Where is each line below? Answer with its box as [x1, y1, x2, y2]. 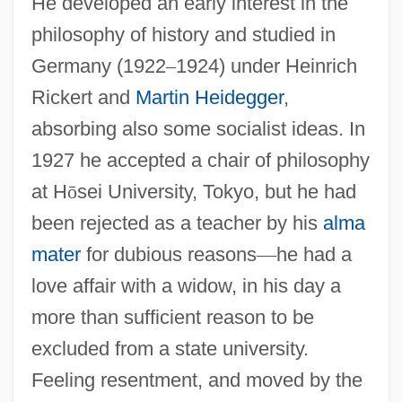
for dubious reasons [80, 242, 257, 266]
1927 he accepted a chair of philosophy [31, 148, 370, 171]
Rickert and [31, 85, 135, 109]
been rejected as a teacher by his [31, 211, 323, 234]
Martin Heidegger [135, 85, 284, 109]
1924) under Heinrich [175, 54, 357, 77]
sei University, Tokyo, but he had [76, 179, 356, 203]
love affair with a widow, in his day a [31, 274, 341, 297]
